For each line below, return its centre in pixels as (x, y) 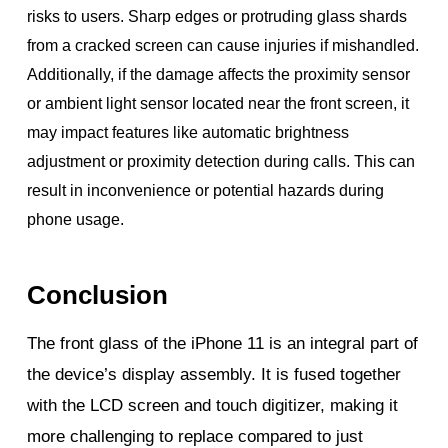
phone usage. (76, 219)
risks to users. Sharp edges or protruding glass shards (217, 16)
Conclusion (98, 294)
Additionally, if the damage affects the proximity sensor (219, 74)
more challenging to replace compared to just (195, 436)
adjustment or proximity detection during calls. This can (221, 161)
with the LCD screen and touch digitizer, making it (213, 405)
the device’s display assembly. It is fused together (214, 374)
